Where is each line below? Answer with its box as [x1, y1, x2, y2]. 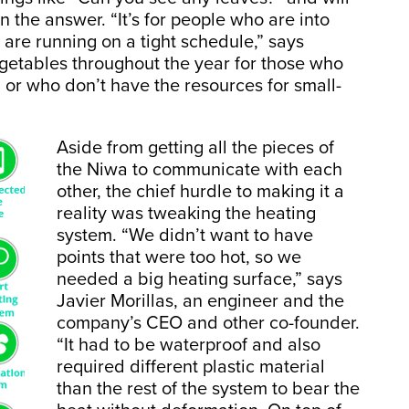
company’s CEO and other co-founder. [57, 311, 360, 334]
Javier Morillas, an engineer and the [57, 289, 344, 312]
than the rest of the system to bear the [57, 377, 360, 400]
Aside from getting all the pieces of [57, 136, 334, 159]
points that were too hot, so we [57, 246, 301, 268]
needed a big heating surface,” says [57, 267, 342, 290]
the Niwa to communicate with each [57, 158, 342, 181]
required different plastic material [57, 355, 325, 378]
